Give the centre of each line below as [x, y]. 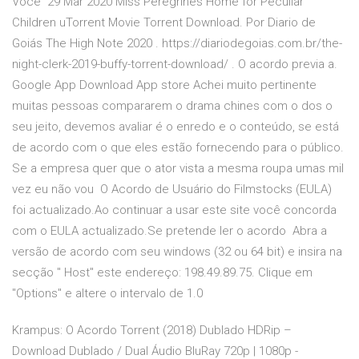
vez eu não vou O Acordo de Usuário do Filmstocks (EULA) [172, 190]
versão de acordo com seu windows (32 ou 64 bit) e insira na [177, 252]
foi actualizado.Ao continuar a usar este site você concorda [174, 210]
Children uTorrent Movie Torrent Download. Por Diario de [164, 23]
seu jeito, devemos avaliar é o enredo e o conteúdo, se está [175, 127]
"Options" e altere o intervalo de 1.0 [109, 294]
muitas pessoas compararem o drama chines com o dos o [172, 106]
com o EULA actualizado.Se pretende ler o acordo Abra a [169, 231]
